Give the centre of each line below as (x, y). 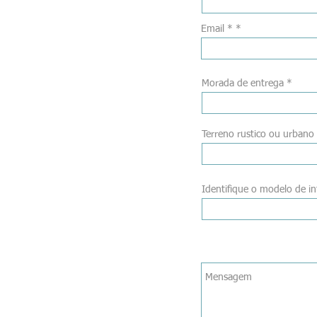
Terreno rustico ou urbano (258, 134)
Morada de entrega (243, 83)
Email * (217, 29)
